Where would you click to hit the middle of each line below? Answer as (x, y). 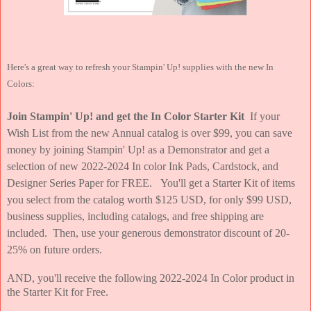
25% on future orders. (59, 249)
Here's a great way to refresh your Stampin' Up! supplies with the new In (140, 67)
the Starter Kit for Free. (58, 292)
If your (262, 116)
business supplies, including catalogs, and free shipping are (135, 216)
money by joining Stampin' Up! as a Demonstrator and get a (138, 149)
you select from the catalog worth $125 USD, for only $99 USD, (149, 199)
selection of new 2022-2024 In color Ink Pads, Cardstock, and (143, 166)
